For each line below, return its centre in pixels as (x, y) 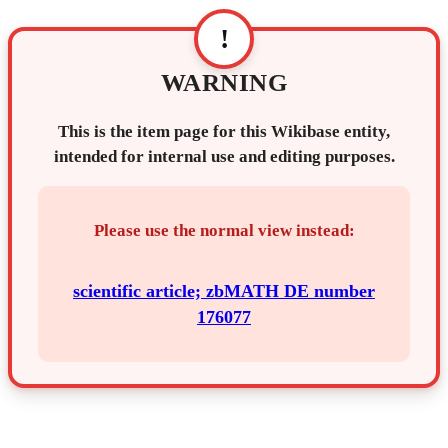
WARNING (224, 83)
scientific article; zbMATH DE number (224, 290)
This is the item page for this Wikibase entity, (224, 131)
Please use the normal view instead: (224, 230)
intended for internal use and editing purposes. (224, 156)
